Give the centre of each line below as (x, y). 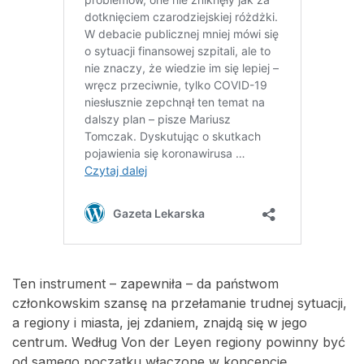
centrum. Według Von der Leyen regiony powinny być (179, 342)
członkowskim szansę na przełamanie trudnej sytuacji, (180, 303)
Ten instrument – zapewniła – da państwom (145, 284)
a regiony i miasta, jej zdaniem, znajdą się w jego (160, 323)
